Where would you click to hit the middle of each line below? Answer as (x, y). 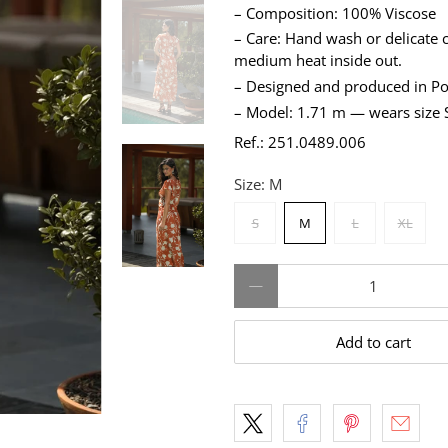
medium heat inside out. (318, 60)
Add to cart (373, 342)
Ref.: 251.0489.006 (300, 141)
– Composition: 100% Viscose (335, 12)
